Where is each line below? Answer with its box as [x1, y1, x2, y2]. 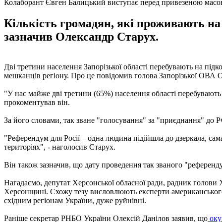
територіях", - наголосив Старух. [4, 142, 115, 151]
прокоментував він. [4, 98, 70, 107]
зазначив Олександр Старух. [4, 30, 159, 43]
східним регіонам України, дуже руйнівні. [4, 196, 146, 205]
